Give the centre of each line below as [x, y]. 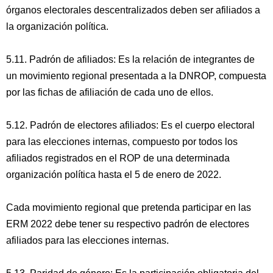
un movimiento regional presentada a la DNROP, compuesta [136, 76]
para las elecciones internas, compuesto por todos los [122, 142]
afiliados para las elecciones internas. [87, 240]
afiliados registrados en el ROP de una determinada [118, 158]
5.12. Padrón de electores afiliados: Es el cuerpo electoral [130, 125]
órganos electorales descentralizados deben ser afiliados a [133, 10]
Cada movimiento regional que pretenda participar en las [129, 207]
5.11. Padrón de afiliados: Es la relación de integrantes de [130, 59]
